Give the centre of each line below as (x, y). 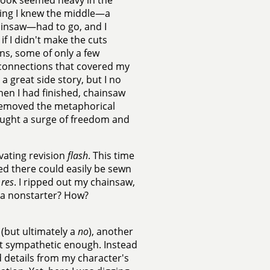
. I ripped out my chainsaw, (74, 182)
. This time (111, 155)
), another (111, 231)
